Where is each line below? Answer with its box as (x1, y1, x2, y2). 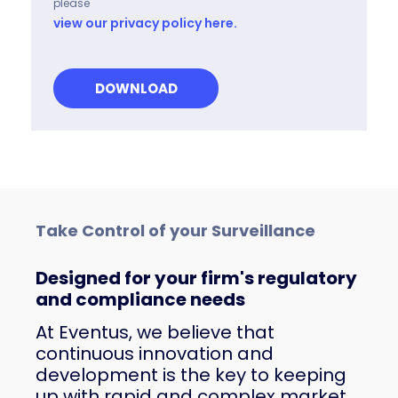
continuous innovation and (36, 340, 274, 366)
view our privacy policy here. (53, 13, 237, 32)
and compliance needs (36, 286, 245, 312)
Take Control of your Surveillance (36, 219, 315, 242)
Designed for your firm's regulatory (36, 265, 357, 291)
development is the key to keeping (36, 362, 346, 387)
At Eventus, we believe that (36, 319, 275, 345)
